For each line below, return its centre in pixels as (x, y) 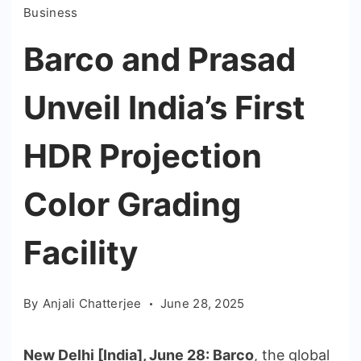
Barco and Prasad (160, 60)
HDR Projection (143, 156)
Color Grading (132, 205)
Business (51, 13)
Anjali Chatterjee (92, 304)
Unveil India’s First (164, 108)
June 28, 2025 (202, 304)
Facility (81, 253)
